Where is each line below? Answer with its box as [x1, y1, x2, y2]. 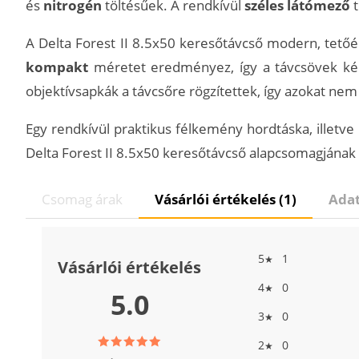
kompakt [26, 57, 94, 76]
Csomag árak [42, 189, 123, 208]
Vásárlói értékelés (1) [155, 189, 296, 208]
